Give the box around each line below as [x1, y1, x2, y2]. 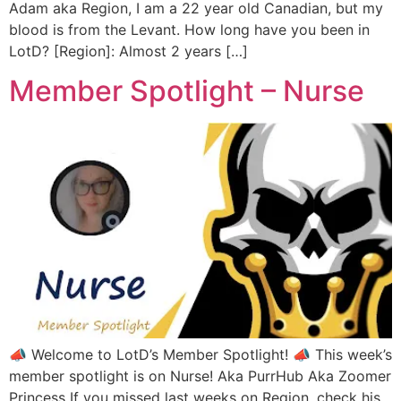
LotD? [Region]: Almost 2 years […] [9, 41, 248, 60]
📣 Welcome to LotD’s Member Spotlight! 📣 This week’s [9, 345, 392, 363]
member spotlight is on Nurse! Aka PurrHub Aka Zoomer [9, 366, 391, 385]
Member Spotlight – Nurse [9, 73, 364, 108]
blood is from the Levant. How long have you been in [9, 20, 370, 38]
